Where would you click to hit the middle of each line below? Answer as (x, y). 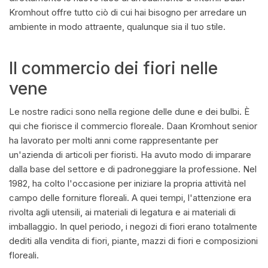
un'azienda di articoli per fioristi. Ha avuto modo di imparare (130, 155)
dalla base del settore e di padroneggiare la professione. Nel (133, 169)
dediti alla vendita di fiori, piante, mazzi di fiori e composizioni (133, 241)
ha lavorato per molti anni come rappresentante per (114, 140)
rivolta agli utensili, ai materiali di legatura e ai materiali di (122, 212)
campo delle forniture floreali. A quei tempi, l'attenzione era (130, 198)
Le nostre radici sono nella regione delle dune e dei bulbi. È (129, 112)
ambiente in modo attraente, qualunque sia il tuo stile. (117, 27)
